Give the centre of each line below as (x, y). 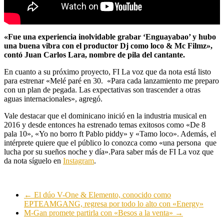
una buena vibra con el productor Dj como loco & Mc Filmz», (108, 45)
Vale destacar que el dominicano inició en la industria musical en (105, 115)
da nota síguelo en (33, 160)
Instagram (78, 160)
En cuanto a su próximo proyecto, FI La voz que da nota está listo (107, 71)
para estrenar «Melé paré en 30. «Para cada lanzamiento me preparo (111, 80)
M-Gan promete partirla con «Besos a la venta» (99, 212)
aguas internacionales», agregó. (53, 98)
